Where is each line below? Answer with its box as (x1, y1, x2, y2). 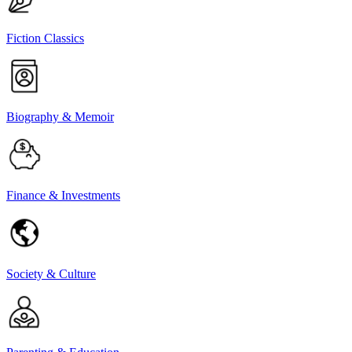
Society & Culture (6, 266, 96, 280)
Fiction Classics (6, 31, 84, 45)
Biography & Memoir (6, 109, 114, 123)
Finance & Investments (6, 188, 120, 202)
